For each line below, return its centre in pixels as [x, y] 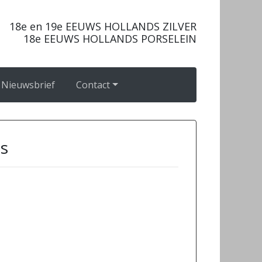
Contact [93, 85]
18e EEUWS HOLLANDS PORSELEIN [110, 39]
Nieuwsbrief [28, 85]
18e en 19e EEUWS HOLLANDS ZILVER [103, 26]
